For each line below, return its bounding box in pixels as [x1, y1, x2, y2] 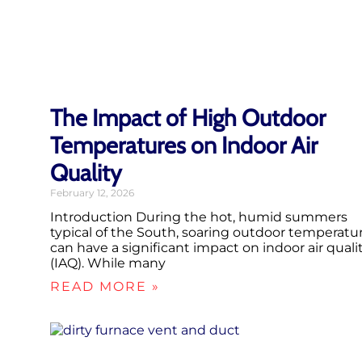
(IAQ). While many [50, 255, 166, 271]
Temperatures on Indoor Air [50, 131, 318, 160]
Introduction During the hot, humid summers [50, 209, 347, 225]
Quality [50, 158, 122, 187]
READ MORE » [50, 279, 160, 295]
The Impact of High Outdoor [50, 103, 326, 133]
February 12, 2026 [50, 187, 134, 200]
